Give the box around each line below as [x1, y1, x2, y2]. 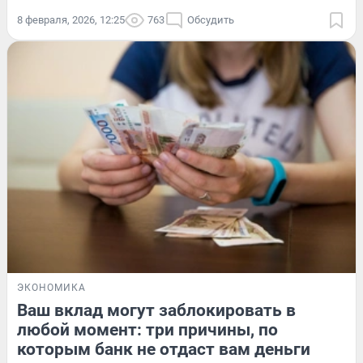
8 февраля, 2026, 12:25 [17, 13, 125, 26]
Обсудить [187, 13, 234, 26]
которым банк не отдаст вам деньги [17, 340, 310, 360]
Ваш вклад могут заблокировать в [17, 301, 296, 321]
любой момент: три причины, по [17, 320, 278, 340]
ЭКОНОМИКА [17, 282, 86, 294]
